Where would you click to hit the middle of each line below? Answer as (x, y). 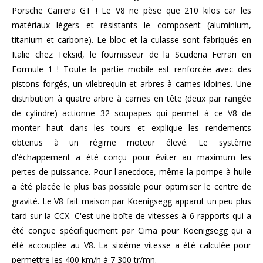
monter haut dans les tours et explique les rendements (131, 127)
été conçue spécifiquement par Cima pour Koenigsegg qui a (131, 230)
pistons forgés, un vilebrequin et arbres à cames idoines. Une (131, 83)
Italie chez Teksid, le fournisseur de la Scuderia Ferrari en (131, 54)
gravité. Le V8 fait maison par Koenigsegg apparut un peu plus (131, 201)
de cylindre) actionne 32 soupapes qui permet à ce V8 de (131, 113)
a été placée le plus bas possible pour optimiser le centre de (131, 186)
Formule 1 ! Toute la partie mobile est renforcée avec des (131, 69)
